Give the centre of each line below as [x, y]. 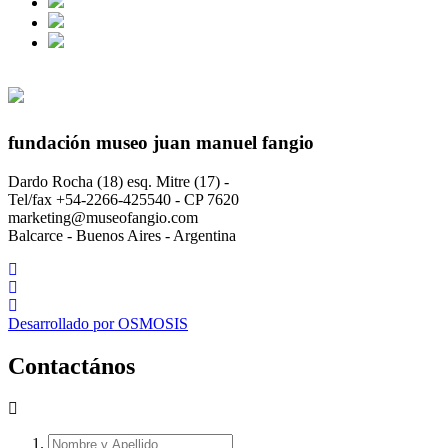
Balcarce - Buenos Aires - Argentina [122, 235]
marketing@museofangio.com [103, 217]
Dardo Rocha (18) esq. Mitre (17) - [118, 181]
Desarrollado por [63, 323]
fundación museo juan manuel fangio [161, 143]
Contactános [71, 365]
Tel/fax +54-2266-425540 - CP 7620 [123, 199]
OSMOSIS [153, 323]
